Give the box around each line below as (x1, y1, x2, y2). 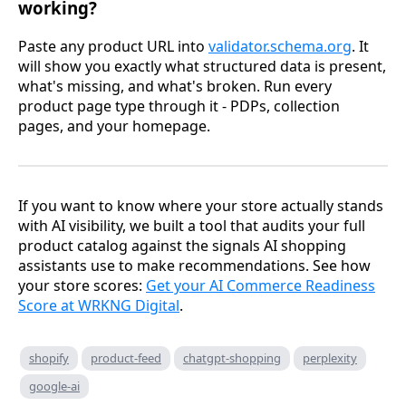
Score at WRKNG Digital (18, 295, 179, 315)
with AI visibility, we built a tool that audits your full (18, 215, 365, 236)
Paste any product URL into (18, 35, 208, 56)
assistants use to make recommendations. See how (18, 255, 371, 275)
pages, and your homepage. (18, 115, 210, 136)
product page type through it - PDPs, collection (18, 95, 340, 116)
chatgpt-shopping (183, 349, 281, 366)
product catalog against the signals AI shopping (18, 235, 346, 256)
